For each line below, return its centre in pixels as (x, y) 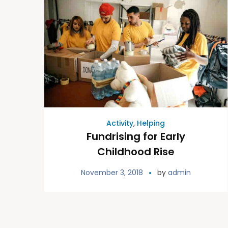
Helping (151, 123)
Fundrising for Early (136, 136)
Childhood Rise (136, 151)
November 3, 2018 (112, 172)
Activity (120, 123)
